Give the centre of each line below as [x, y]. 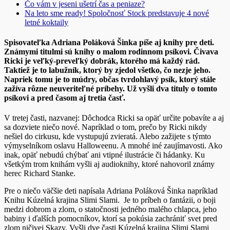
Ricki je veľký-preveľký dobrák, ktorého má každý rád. [102, 61]
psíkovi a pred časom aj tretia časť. [65, 98]
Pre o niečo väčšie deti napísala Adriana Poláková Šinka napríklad [111, 191]
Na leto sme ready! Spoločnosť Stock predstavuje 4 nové [117, 13]
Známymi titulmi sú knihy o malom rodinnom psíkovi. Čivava [111, 51]
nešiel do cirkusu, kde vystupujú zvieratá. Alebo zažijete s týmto [108, 137]
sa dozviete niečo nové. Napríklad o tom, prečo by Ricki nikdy [106, 127]
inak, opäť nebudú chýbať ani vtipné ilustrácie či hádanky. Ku [104, 155]
